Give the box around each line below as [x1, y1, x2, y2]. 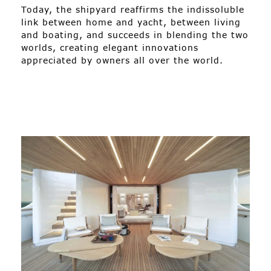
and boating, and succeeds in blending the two [21, 29, 249, 40]
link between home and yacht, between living [21, 16, 241, 27]
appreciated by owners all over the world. [21, 54, 223, 65]
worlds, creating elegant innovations [21, 42, 198, 53]
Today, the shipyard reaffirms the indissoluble [21, 4, 244, 15]
